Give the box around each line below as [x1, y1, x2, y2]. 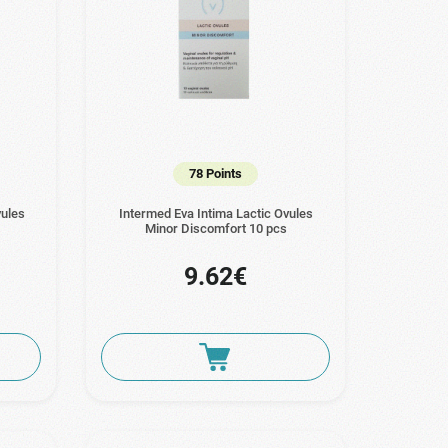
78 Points [189, 165, 243, 181]
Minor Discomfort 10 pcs [144, 220, 287, 236]
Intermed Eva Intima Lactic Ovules [118, 205, 313, 221]
